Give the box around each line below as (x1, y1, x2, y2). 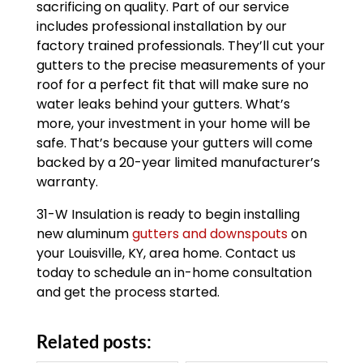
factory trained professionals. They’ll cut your (36, 36, 325, 56)
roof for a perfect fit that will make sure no (36, 75, 309, 95)
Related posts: (36, 331, 152, 353)
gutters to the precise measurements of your (36, 56, 326, 75)
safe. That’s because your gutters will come (36, 134, 313, 153)
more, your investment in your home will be (36, 114, 310, 134)
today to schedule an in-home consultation (36, 263, 312, 283)
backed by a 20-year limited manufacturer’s (36, 153, 320, 173)
